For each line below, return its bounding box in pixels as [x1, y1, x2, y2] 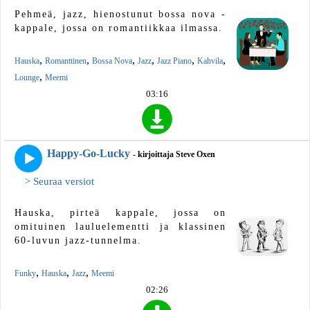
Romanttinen [45, 55, 86, 66]
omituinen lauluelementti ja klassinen [15, 221, 226, 232]
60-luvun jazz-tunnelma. [15, 235, 142, 246]
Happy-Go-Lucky [47, 147, 130, 159]
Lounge [15, 72, 39, 82]
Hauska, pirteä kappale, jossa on [15, 207, 226, 218]
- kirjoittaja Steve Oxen [133, 149, 215, 159]
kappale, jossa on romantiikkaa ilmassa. [15, 22, 223, 33]
